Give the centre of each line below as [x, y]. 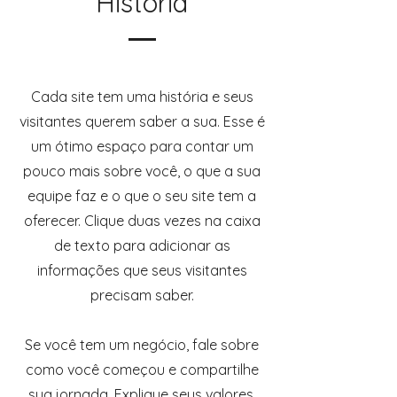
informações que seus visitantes [142, 270]
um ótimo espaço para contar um [142, 146]
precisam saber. [142, 295]
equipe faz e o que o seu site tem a [142, 196]
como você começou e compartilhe [142, 370]
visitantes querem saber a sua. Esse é [142, 121]
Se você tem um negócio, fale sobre [142, 345]
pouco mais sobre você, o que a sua [142, 171]
